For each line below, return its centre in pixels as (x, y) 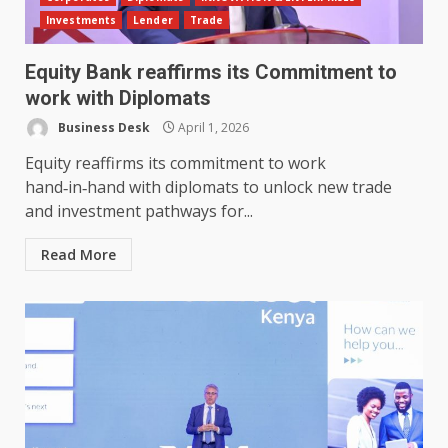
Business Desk (102, 127)
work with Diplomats (118, 98)
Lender (153, 20)
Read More (78, 255)
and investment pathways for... (139, 211)
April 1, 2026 (212, 127)
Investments (81, 20)
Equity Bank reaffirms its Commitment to (211, 72)
